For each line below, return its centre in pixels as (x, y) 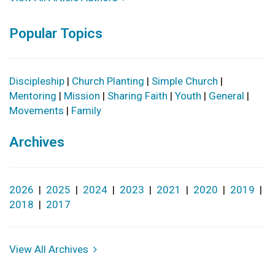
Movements (37, 111)
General (227, 96)
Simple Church (185, 81)
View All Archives (51, 250)
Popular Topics (56, 34)
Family (86, 111)
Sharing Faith (137, 96)
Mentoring (33, 96)
